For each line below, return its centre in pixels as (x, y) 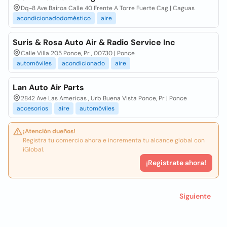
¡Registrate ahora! (176, 163)
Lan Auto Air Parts (48, 87)
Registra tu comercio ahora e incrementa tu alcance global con (114, 140)
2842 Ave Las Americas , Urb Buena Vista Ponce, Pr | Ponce (104, 98)
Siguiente (195, 196)
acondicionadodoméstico (54, 18)
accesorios (32, 108)
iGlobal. (33, 149)
